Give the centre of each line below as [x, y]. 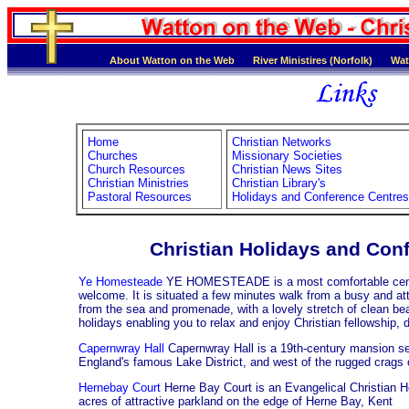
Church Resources [136, 170]
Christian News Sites [287, 170]
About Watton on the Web [172, 60]
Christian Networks [282, 142]
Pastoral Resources [140, 197]
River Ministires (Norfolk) [313, 60]
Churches [113, 156]
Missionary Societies [287, 156]
